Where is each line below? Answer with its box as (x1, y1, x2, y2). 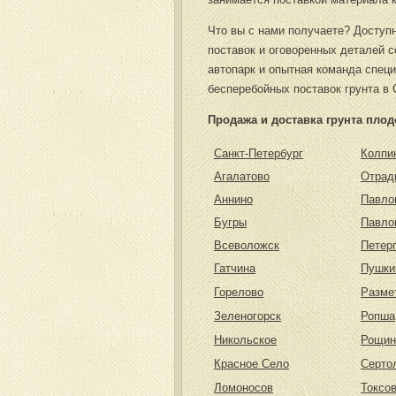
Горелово (214, 286, 263, 299)
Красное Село (214, 357, 289, 370)
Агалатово (214, 170, 270, 183)
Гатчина (214, 262, 255, 275)
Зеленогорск (214, 309, 281, 323)
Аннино (214, 193, 253, 206)
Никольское (214, 333, 277, 346)
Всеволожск (214, 239, 279, 252)
